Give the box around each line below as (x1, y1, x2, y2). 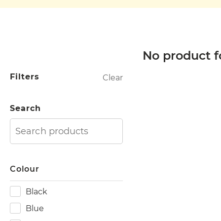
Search (10, 104, 41, 113)
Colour (10, 164, 39, 174)
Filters (10, 72, 39, 81)
